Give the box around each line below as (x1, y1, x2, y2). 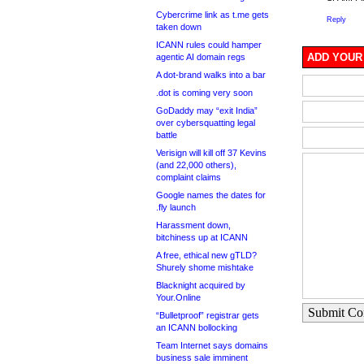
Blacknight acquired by (156, 280, 245, 290)
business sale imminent (156, 353, 248, 362)
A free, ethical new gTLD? (156, 250, 257, 260)
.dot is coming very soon (156, 88, 253, 97)
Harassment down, (156, 220, 231, 230)
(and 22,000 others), (156, 160, 236, 170)
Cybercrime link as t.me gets (156, 10, 269, 19)
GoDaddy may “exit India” (156, 106, 258, 115)
